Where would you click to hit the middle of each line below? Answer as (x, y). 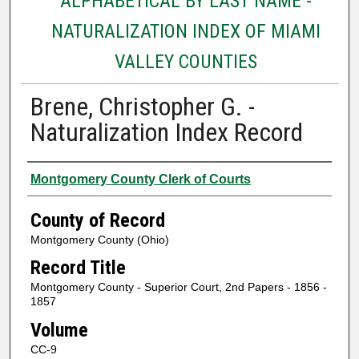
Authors (58, 177)
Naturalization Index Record (166, 132)
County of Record (97, 220)
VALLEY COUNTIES (186, 61)
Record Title (78, 268)
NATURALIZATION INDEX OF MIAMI (186, 31)
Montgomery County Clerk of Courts (140, 179)
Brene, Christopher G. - (142, 106)
